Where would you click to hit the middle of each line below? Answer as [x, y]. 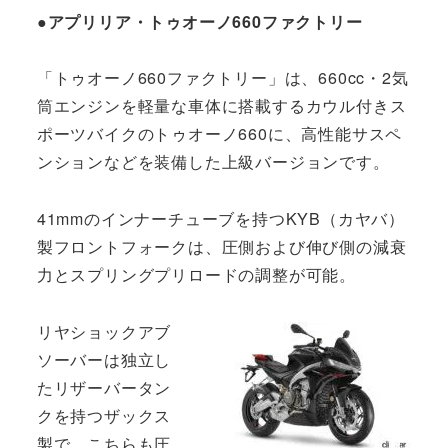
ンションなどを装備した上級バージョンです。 [213, 162]
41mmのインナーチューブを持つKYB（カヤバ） [220, 218]
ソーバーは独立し [104, 359]
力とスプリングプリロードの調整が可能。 [196, 274]
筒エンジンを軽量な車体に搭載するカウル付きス [221, 106]
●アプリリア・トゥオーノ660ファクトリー [199, 22]
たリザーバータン [104, 387]
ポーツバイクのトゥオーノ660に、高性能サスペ [219, 134]
